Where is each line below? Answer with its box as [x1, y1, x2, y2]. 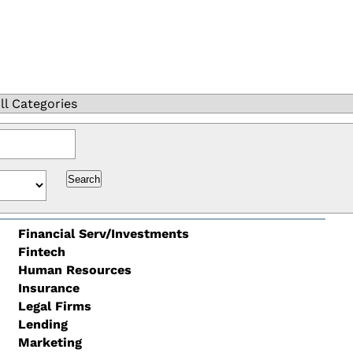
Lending [17, 317, 68, 332]
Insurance [17, 281, 80, 295]
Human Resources [17, 262, 132, 277]
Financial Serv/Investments [17, 226, 189, 241]
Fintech [17, 244, 65, 259]
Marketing [17, 335, 82, 350]
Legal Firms [17, 299, 91, 314]
